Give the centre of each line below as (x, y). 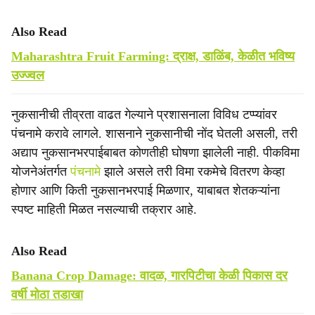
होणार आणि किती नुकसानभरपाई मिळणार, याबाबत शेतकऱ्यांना (146, 191)
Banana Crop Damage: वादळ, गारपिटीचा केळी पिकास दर (149, 276)
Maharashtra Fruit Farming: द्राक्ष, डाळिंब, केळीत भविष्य (153, 56)
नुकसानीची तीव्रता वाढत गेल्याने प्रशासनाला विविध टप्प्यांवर (144, 115)
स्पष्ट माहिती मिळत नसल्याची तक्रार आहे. (104, 210)
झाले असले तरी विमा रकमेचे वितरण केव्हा (194, 172)
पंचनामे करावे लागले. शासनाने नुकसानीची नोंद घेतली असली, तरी (154, 134)
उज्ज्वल (28, 75)
